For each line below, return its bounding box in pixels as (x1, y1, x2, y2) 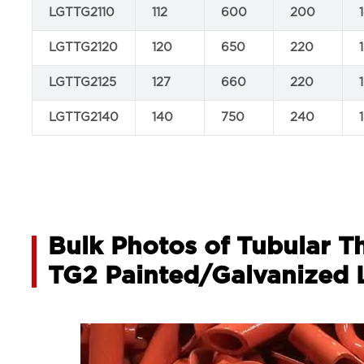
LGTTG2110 (49, 6, 115, 19)
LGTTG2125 (49, 76, 117, 89)
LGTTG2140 (49, 111, 119, 123)
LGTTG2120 (49, 41, 119, 54)
